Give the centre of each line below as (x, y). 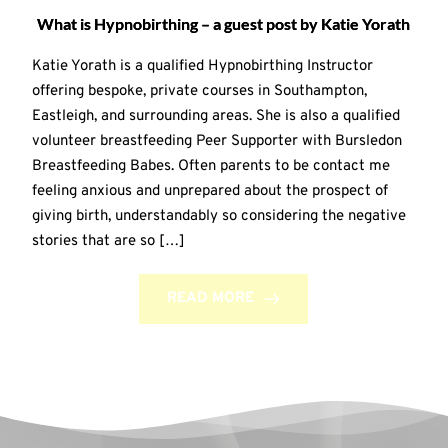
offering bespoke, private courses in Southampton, (199, 91)
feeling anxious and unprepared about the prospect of (209, 191)
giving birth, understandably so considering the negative (218, 216)
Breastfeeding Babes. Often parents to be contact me (210, 166)
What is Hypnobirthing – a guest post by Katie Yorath (224, 23)
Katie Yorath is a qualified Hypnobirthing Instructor (202, 66)
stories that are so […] (108, 241)
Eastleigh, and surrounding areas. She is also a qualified (215, 116)
